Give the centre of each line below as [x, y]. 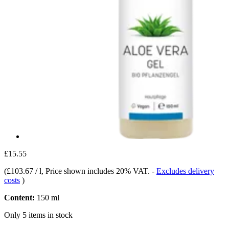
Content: [19, 197]
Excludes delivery [185, 171]
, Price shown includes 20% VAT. [97, 171]
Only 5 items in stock [38, 215]
